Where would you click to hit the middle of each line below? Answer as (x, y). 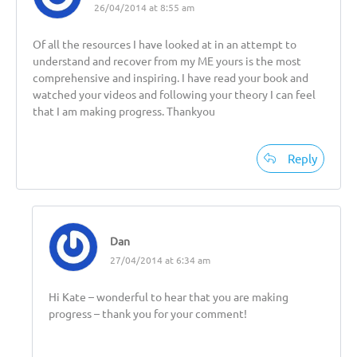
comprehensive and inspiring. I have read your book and (171, 77)
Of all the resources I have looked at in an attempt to (165, 43)
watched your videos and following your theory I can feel (174, 94)
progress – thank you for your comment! (148, 313)
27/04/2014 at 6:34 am (160, 259)
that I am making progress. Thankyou (124, 110)
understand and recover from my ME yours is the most (167, 60)
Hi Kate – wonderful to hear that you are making (169, 296)
